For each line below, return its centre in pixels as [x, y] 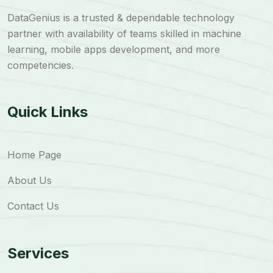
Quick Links [48, 112]
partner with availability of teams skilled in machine [124, 34]
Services [38, 253]
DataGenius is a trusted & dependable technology [121, 18]
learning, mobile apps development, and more [114, 50]
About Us [30, 181]
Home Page [34, 155]
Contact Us [33, 206]
